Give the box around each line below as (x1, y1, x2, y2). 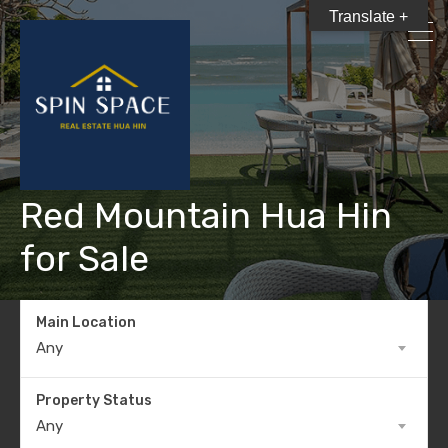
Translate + (329, 8, 408, 25)
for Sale (20, 237, 149, 280)
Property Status (36, 392, 152, 409)
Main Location (36, 314, 136, 331)
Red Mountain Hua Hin (20, 194, 392, 237)
